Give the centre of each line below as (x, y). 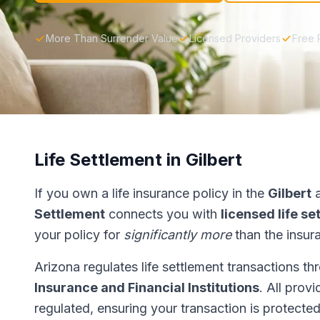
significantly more (177, 235)
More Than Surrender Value (112, 38)
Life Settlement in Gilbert (138, 160)
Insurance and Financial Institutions (147, 287)
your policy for (79, 235)
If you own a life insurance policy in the (151, 193)
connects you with (163, 214)
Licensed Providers (235, 38)
